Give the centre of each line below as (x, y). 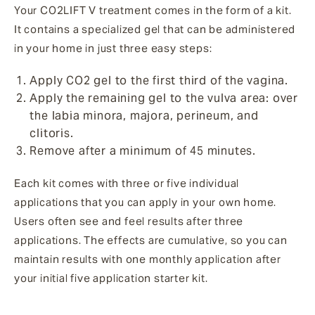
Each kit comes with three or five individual (127, 183)
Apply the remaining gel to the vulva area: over (164, 98)
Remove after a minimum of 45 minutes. (143, 150)
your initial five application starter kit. (111, 278)
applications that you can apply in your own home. (146, 202)
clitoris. (52, 133)
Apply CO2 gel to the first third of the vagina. (159, 80)
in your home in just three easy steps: (113, 48)
